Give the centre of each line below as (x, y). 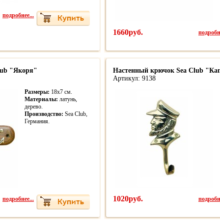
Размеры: (37, 92)
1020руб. (128, 199)
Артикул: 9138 (134, 78)
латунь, (68, 99)
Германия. (37, 121)
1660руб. (128, 32)
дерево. (34, 107)
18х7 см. (61, 92)
